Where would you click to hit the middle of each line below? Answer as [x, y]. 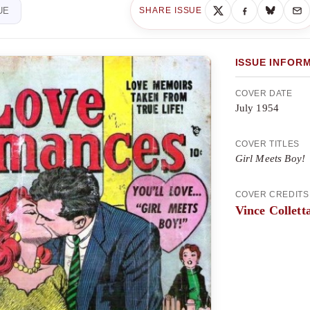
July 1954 [257, 108]
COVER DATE [264, 93]
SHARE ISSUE [171, 10]
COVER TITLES [267, 144]
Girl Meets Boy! [270, 158]
